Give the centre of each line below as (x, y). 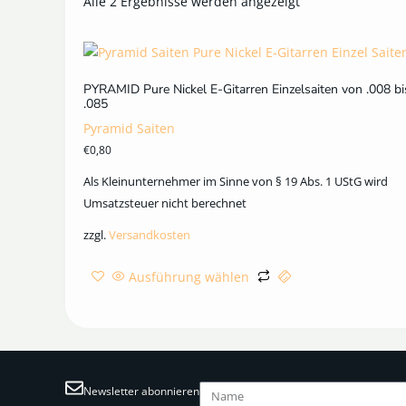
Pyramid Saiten (129, 128)
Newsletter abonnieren (141, 391)
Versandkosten (150, 236)
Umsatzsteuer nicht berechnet (165, 203)
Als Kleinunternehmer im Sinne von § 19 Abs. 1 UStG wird (236, 182)
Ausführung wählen (189, 277)
